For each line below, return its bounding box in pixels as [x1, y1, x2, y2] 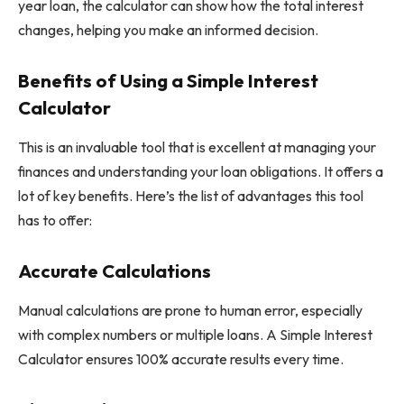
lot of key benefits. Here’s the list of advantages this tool [18, 187, 363, 206]
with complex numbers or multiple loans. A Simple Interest [18, 326, 372, 344]
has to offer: [18, 211, 92, 230]
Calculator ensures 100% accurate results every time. [18, 350, 344, 369]
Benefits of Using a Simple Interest [18, 69, 318, 92]
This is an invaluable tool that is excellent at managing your [18, 138, 376, 157]
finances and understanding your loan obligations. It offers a [18, 162, 383, 181]
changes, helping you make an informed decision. [18, 21, 318, 40]
